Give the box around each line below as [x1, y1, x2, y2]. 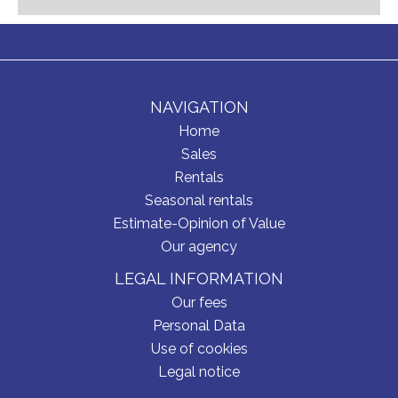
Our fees [171, 294, 227, 311]
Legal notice [158, 363, 240, 380]
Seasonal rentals [145, 192, 253, 209]
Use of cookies [150, 340, 248, 357]
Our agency [161, 238, 237, 255]
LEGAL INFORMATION [115, 269, 283, 288]
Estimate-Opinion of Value [113, 215, 285, 232]
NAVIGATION [149, 98, 249, 116]
